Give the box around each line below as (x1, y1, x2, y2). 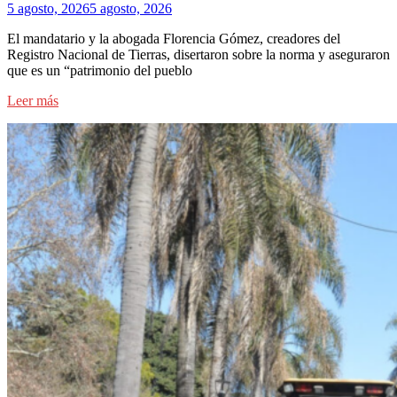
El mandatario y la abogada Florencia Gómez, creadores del (7, 30, 340, 46)
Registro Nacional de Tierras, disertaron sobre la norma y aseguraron (7, 46, 390, 62)
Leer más (7, 92, 58, 108)
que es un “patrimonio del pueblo (7, 62, 192, 78)
